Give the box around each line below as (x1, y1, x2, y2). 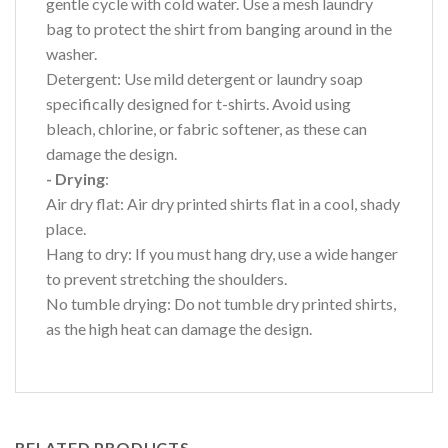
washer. (46, 44, 97, 64)
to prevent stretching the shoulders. (46, 269, 287, 289)
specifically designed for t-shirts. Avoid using (46, 94, 351, 114)
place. (46, 219, 86, 239)
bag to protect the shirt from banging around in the (46, 19, 392, 39)
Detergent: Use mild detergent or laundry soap (46, 69, 363, 89)
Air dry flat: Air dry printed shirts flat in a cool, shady (46, 194, 400, 214)
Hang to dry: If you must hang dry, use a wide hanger (46, 244, 398, 264)
